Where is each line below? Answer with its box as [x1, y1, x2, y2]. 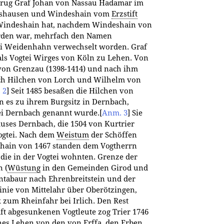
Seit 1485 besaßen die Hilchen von [9, 86, 133, 95]
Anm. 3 [102, 108, 127, 117]
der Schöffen [89, 130, 137, 139]
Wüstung [7, 163, 40, 172]
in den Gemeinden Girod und [40, 163, 148, 172]
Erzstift [111, 9, 137, 18]
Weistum [56, 130, 89, 139]
